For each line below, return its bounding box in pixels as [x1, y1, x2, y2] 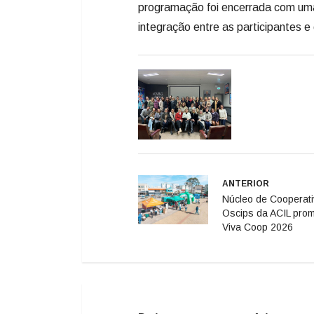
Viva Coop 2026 [222, 116, 293, 128]
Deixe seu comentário [138, 204, 277, 224]
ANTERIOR [222, 74, 269, 83]
